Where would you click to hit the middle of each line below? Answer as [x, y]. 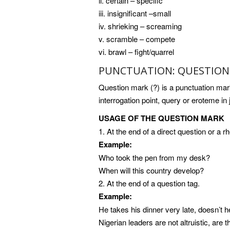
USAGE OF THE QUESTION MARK [161, 118]
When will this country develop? [151, 170]
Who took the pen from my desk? [154, 158]
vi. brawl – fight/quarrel [136, 52]
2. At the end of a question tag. [149, 183]
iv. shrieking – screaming [140, 26]
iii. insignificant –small [135, 13]
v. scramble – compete [137, 39]
